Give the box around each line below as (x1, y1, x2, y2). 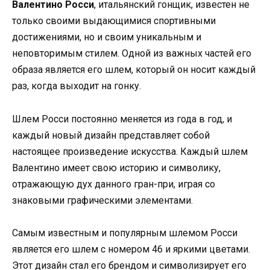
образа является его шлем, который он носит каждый (12, 64, 256, 76)
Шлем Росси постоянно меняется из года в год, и (12, 113, 232, 125)
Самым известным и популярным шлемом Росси (12, 227, 237, 239)
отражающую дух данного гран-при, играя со (12, 178, 215, 190)
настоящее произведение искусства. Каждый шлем (12, 145, 248, 157)
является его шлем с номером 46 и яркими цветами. (12, 243, 250, 255)
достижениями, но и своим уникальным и (12, 31, 201, 43)
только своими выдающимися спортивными (12, 15, 216, 27)
